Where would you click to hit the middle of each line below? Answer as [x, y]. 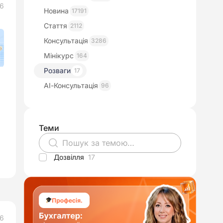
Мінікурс [59, 56]
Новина [56, 11]
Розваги [57, 70]
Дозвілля [69, 157]
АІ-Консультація [71, 85]
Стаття [56, 26]
